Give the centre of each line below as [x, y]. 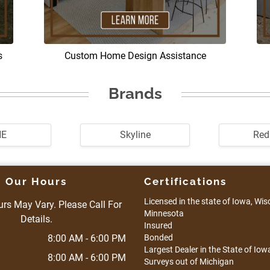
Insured [158, 226]
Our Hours [36, 182]
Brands [135, 94]
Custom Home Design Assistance [135, 56]
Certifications [185, 182]
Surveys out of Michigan [189, 262]
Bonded [159, 238]
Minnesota [164, 214]
